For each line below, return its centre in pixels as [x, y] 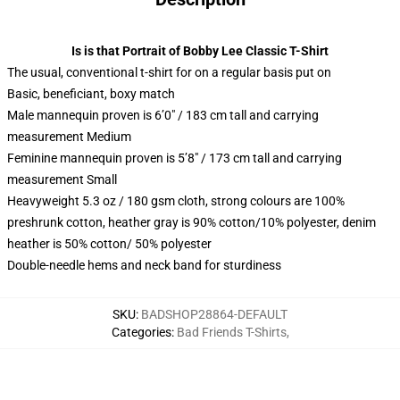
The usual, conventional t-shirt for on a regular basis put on [169, 73]
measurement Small [62, 180]
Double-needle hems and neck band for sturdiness [144, 266]
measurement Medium [69, 137]
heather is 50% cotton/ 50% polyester [109, 244]
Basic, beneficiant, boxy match [91, 94]
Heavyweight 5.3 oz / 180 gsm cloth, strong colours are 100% [176, 201]
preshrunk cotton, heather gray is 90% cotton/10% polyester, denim [192, 223]
